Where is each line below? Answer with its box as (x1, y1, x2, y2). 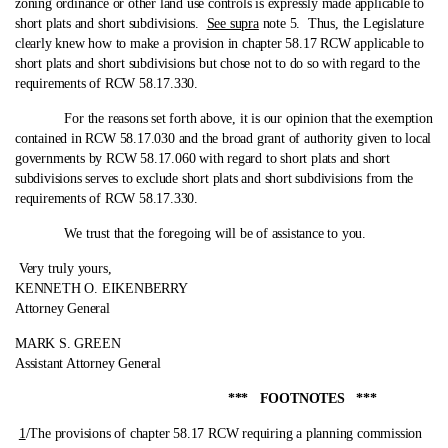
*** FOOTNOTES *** (15, 391, 377, 406)
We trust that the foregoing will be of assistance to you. (18, 226, 367, 241)
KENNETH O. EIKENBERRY (15, 281, 188, 296)
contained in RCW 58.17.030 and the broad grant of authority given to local (15, 131, 432, 146)
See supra (206, 16, 259, 31)
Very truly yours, (18, 261, 112, 276)
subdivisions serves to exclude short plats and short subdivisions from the (15, 171, 414, 186)
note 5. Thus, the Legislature (258, 16, 424, 31)
